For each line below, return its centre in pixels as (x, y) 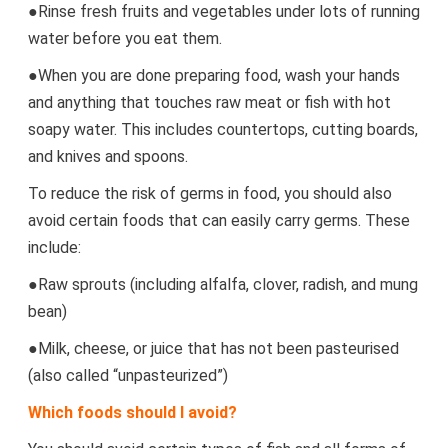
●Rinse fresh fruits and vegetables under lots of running (223, 11)
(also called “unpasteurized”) (127, 375)
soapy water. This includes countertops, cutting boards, (222, 129)
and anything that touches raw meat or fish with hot (209, 102)
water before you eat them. (124, 38)
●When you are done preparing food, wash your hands (213, 75)
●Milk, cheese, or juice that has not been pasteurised (213, 348)
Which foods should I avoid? (132, 412)
